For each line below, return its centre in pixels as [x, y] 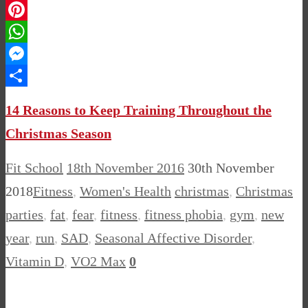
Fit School [34, 168]
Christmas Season [58, 133]
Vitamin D [35, 262]
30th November [231, 168]
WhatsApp [35, 54]
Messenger [36, 76]
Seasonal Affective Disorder [173, 238]
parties [24, 215]
